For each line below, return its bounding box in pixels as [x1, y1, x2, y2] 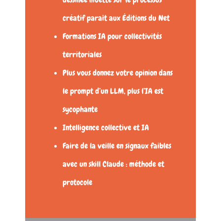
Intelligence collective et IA [63, 122, 149, 133]
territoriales [63, 49, 102, 60]
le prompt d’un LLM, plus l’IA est [63, 86, 164, 97]
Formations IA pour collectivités [63, 31, 162, 42]
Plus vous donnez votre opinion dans [63, 68, 173, 78]
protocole [63, 177, 93, 188]
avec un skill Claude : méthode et [63, 159, 165, 170]
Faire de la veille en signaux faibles [63, 141, 172, 151]
